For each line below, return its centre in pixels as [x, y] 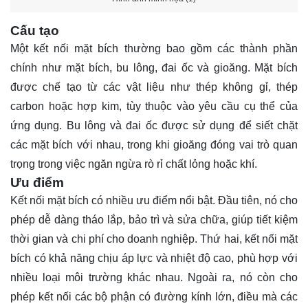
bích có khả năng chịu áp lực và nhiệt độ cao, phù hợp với [154, 258]
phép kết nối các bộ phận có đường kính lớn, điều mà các [154, 297]
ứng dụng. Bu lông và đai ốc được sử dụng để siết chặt [154, 126]
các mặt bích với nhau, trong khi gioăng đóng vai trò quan [154, 145]
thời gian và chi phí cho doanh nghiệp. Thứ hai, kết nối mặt [154, 239]
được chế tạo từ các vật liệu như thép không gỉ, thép [154, 87]
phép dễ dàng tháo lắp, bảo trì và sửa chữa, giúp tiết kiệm [154, 220]
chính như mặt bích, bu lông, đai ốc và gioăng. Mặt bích [154, 68]
